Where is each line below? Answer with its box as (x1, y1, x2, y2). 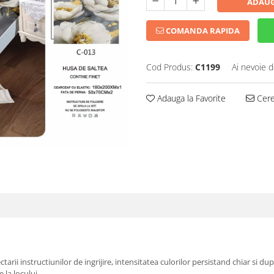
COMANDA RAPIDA (164, 25, 240, 37)
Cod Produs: (146, 61, 193, 73)
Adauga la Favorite (155, 92, 226, 105)
